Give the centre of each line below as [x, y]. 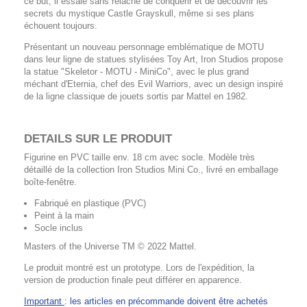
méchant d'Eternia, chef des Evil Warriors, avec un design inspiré [153, 84]
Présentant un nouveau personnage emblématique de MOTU [144, 47]
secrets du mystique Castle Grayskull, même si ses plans [139, 13]
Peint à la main [64, 215]
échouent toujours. [61, 25]
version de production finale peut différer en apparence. [133, 280]
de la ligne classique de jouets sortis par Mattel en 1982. [136, 96]
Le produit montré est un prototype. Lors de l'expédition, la [139, 267]
